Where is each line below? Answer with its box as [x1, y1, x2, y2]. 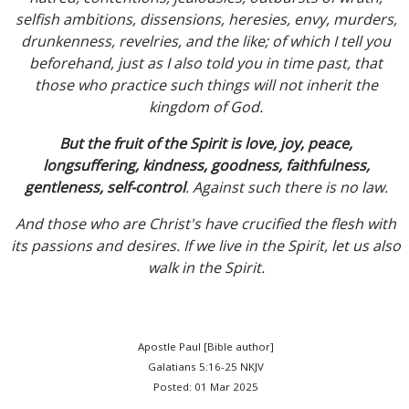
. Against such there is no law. [184, 177, 388, 197]
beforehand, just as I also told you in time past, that [29, 53, 383, 73]
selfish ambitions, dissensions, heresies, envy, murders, [15, 9, 397, 29]
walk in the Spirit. [147, 257, 265, 278]
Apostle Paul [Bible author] [138, 340, 275, 353]
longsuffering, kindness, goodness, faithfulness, [42, 155, 370, 175]
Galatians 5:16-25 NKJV [148, 360, 265, 373]
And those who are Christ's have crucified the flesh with [16, 214, 397, 234]
